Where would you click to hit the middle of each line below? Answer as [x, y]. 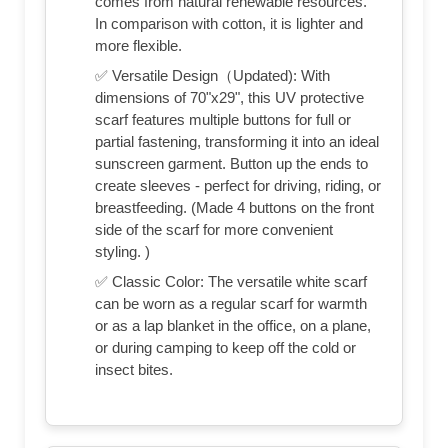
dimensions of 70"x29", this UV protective [229, 97]
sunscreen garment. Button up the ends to [231, 163]
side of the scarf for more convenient [214, 229]
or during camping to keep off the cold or [225, 347]
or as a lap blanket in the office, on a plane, [233, 325]
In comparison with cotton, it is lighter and [229, 23]
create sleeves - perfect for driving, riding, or [238, 185]
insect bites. [134, 369]
